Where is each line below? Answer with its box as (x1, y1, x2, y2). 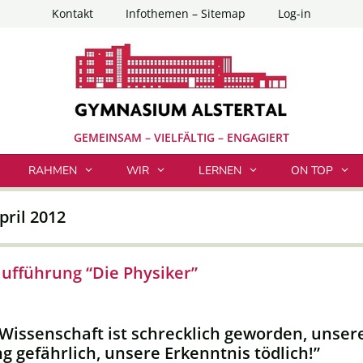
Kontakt (52, 6, 93, 21)
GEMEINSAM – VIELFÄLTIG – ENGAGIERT (74, 130, 289, 145)
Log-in (278, 6, 311, 21)
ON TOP (291, 163, 334, 178)
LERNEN (198, 163, 241, 178)
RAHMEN (28, 163, 77, 178)
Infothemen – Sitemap (126, 6, 246, 21)
